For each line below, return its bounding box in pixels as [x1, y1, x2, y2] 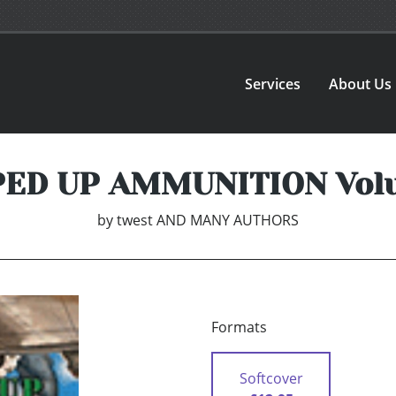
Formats [211, 317, 267, 338]
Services [245, 73, 301, 94]
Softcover [239, 369, 303, 389]
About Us [329, 73, 392, 94]
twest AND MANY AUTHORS [117, 210, 299, 231]
